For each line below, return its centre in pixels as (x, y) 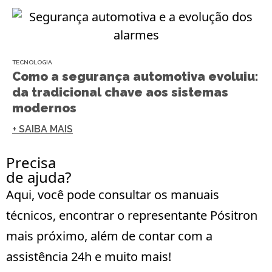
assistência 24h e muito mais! (89, 256)
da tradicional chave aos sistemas (120, 92)
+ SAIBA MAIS (42, 129)
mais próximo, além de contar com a (109, 236)
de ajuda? (39, 177)
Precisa (31, 162)
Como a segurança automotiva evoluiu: (135, 76)
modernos (44, 108)
